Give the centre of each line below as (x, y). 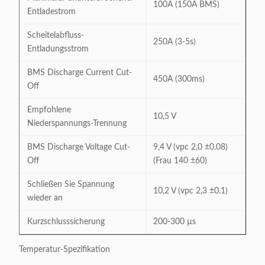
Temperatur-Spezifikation (64, 250)
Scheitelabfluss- (56, 35)
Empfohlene (49, 110)
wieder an (45, 198)
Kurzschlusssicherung (66, 222)
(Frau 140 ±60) (180, 161)
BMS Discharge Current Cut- (80, 73)
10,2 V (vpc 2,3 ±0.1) (190, 191)
